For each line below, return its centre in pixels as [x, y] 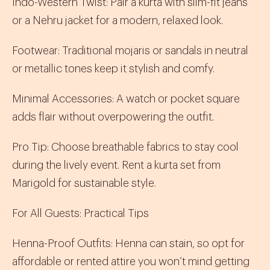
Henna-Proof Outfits [61, 243]
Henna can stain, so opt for [180, 243]
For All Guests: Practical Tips [80, 213]
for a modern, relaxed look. [158, 20]
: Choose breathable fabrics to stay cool [143, 147]
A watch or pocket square [177, 99]
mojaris [133, 51]
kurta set [175, 165]
